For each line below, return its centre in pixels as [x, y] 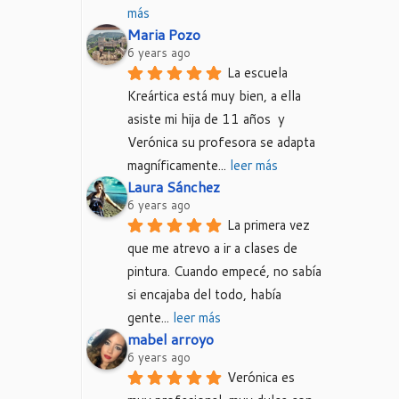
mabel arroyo [171, 339]
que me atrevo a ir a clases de [212, 248]
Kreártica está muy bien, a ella [214, 96]
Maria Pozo [164, 34]
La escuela [257, 73]
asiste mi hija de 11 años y [206, 119]
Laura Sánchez [174, 187]
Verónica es [261, 377]
